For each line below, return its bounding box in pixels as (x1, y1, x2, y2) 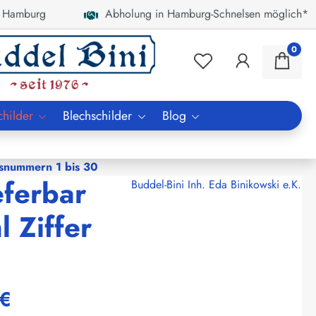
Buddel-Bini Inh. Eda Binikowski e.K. (131, 176, 301, 193)
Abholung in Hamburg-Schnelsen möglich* (98, 6, 309, 22)
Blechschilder (63, 106, 133, 125)
